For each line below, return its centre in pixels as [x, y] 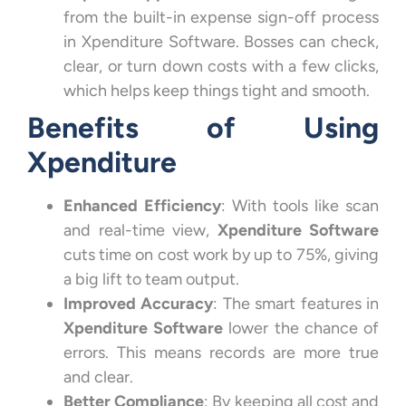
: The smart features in [296, 303]
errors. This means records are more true [221, 352]
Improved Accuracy [139, 303]
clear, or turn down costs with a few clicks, [221, 66]
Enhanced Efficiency [142, 205]
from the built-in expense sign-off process [221, 17]
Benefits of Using [203, 127]
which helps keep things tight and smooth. [217, 90]
